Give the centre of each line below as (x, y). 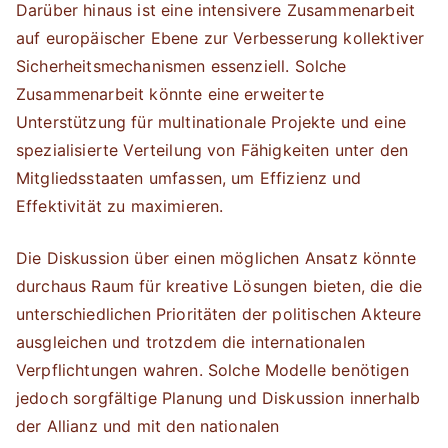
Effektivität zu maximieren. (120, 206)
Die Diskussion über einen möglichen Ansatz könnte (216, 258)
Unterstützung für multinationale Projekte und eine (211, 122)
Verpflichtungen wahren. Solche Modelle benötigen (212, 370)
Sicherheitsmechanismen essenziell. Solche (181, 66)
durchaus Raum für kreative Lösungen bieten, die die (219, 286)
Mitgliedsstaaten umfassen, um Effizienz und (188, 178)
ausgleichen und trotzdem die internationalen (191, 342)
